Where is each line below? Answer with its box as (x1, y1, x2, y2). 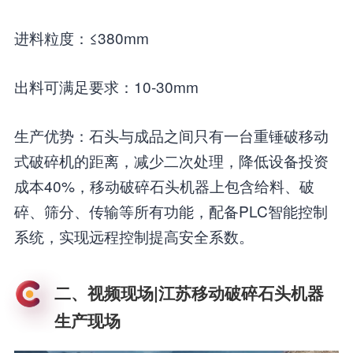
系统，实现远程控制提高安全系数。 (13, 225, 254, 247)
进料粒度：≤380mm (13, 26, 149, 48)
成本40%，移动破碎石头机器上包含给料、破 (13, 174, 314, 196)
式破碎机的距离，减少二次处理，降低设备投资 (13, 149, 329, 171)
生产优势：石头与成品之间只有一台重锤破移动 (13, 124, 329, 146)
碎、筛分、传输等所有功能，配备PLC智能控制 (13, 199, 328, 221)
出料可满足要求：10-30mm (13, 75, 199, 97)
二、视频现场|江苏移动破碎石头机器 (54, 281, 324, 305)
